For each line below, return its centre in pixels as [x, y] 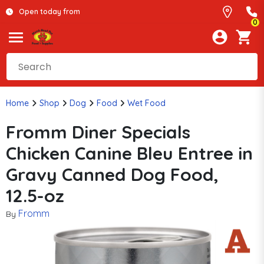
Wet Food [146, 103]
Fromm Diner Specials [98, 132]
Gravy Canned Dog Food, [112, 174]
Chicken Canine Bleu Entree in [129, 153]
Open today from [49, 11]
